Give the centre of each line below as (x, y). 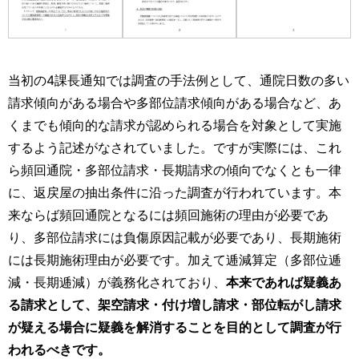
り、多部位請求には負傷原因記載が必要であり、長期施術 (175, 237)
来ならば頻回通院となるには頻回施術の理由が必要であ (168, 214)
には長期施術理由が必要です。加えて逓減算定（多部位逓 (175, 259)
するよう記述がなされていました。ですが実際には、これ (175, 147)
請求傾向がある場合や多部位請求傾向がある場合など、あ (175, 102)
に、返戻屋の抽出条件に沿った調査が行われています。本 (175, 192)
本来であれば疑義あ (284, 282)
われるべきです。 (59, 349)
